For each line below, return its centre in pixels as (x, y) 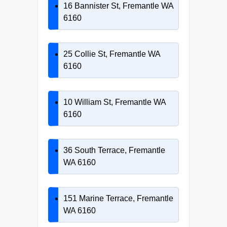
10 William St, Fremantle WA (115, 102)
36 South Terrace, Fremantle (114, 150)
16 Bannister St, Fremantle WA (118, 6)
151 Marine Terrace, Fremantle (118, 198)
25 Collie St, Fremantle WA (112, 54)
